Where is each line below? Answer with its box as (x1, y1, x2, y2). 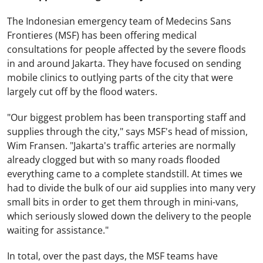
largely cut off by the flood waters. (7, 85, 157, 98)
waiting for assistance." (7, 224, 109, 237)
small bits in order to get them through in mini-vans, (7, 195, 238, 208)
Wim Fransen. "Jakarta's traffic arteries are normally (7, 139, 235, 152)
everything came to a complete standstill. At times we (7, 167, 242, 180)
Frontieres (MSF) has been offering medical (7, 29, 197, 42)
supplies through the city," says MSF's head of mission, (7, 125, 248, 138)
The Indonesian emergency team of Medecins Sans (7, 15, 231, 28)
